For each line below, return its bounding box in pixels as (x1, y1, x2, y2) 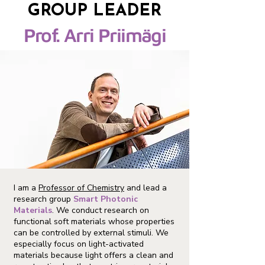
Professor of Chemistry (38, 182, 124, 193)
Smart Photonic (73, 193, 138, 205)
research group (14, 193, 73, 205)
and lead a (124, 182, 167, 193)
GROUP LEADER (28, 3, 161, 20)
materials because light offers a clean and (14, 250, 173, 261)
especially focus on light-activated (14, 238, 144, 250)
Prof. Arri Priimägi (23, 24, 166, 46)
